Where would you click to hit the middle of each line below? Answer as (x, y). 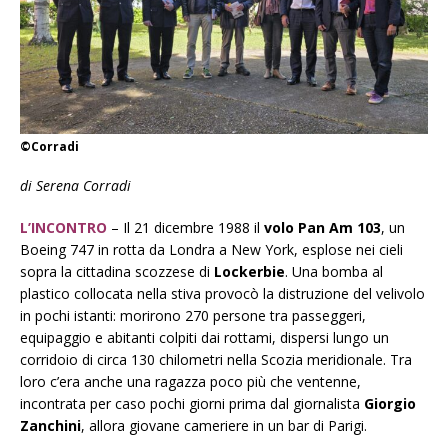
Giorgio (390, 404)
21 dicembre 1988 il (199, 228)
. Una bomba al (334, 272)
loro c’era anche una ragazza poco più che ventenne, (190, 382)
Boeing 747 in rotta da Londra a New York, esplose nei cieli (211, 250)
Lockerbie (249, 272)
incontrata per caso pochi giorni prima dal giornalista (192, 404)
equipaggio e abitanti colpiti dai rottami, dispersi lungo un (204, 338)
